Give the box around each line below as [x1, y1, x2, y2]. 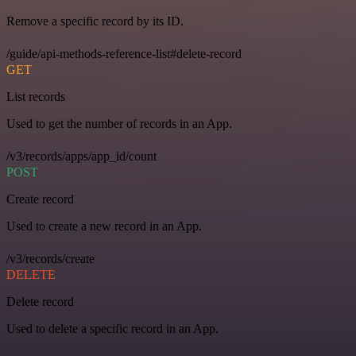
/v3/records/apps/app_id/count [6, 149, 157, 164]
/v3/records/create [6, 252, 95, 266]
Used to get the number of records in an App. [6, 117, 232, 131]
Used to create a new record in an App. [6, 219, 202, 234]
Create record [6, 192, 74, 207]
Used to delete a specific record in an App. [6, 322, 219, 336]
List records [6, 90, 65, 104]
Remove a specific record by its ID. [6, 14, 184, 29]
